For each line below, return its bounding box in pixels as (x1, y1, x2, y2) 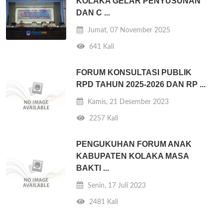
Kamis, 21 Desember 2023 (86, 98, 169, 106)
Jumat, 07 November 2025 (86, 26, 171, 34)
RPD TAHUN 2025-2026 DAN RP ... (76, 80, 206, 89)
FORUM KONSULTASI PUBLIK (76, 68, 192, 77)
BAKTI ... (76, 163, 110, 172)
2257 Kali (87, 114, 118, 122)
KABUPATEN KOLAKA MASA (76, 151, 189, 160)
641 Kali (87, 42, 114, 50)
